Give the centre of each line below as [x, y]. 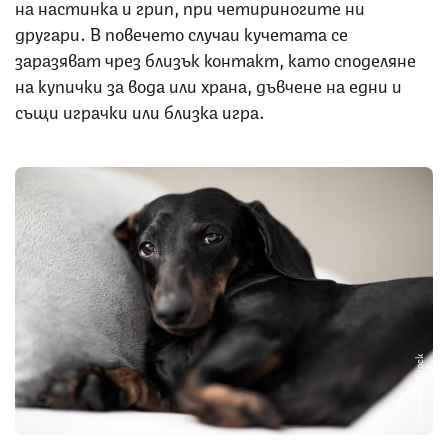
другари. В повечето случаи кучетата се [181, 31]
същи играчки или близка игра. [142, 109]
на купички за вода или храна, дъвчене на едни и [208, 83]
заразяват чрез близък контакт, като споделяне [215, 57]
